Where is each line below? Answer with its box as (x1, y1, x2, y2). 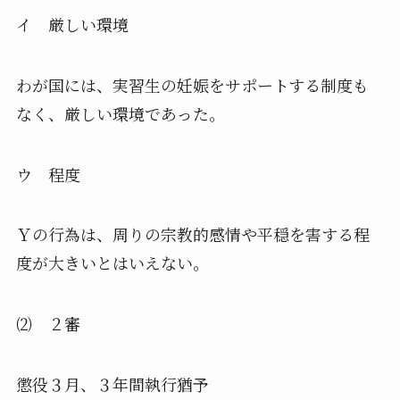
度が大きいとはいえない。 (15, 251, 209, 275)
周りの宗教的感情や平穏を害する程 (112, 222, 370, 246)
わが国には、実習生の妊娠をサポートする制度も (15, 72, 369, 96)
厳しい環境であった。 (63, 101, 225, 125)
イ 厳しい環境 (15, 12, 129, 36)
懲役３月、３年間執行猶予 (15, 372, 209, 396)
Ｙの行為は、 (15, 222, 112, 246)
